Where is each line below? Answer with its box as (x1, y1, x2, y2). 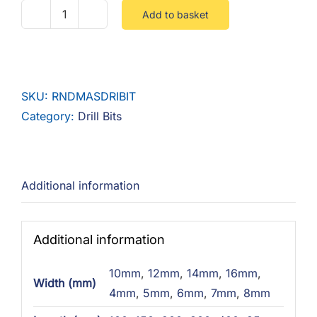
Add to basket (142, 8, 209, 21)
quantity (63, 95, 106, 110)
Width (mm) (33, 275, 96, 290)
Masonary (63, 35, 116, 50)
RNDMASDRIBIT (52, 89, 136, 103)
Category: (21, 109, 78, 123)
